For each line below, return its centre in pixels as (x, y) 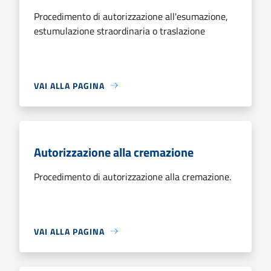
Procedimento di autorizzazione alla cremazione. (132, 176)
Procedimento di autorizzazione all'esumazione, (131, 16)
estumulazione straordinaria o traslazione (119, 31)
